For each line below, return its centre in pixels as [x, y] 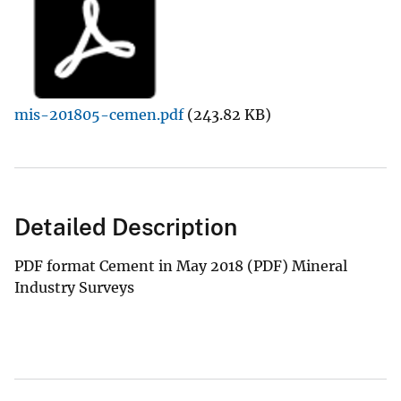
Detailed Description [126, 226]
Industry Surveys [74, 287]
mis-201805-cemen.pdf [99, 114]
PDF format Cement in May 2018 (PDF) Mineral [181, 265]
